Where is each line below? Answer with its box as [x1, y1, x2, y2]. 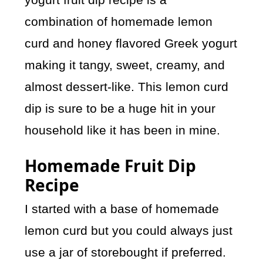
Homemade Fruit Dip [25, 154, 197, 177]
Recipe [25, 174, 80, 197]
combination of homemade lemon [25, 15, 213, 29]
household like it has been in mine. [25, 123, 221, 137]
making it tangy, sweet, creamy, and [25, 58, 225, 72]
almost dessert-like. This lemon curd [25, 80, 229, 94]
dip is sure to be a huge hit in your [25, 102, 216, 116]
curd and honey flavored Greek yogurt [25, 36, 238, 50]
